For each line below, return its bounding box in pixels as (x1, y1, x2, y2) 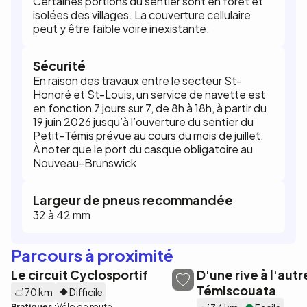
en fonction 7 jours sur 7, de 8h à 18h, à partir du (33, 101, 267, 115)
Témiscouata (197, 282, 276, 298)
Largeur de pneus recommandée (33, 192, 233, 208)
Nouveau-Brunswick (33, 156, 136, 170)
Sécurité (33, 58, 86, 73)
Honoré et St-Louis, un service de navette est (33, 87, 265, 101)
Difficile (69, 286, 103, 298)
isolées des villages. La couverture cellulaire (33, 8, 251, 22)
